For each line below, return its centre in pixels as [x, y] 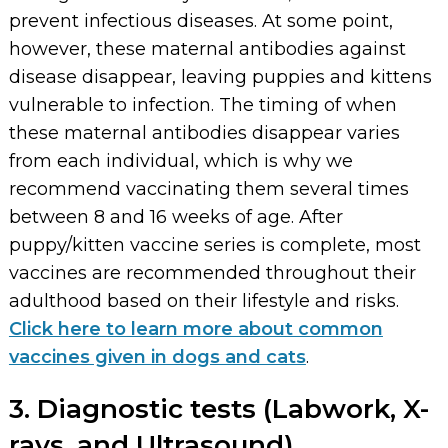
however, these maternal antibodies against [207, 49]
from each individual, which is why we [180, 161]
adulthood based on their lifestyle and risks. [203, 301]
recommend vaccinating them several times [208, 189]
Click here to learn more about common [195, 329]
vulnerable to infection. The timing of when [202, 105]
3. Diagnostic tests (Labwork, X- [218, 409]
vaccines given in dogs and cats [157, 357]
